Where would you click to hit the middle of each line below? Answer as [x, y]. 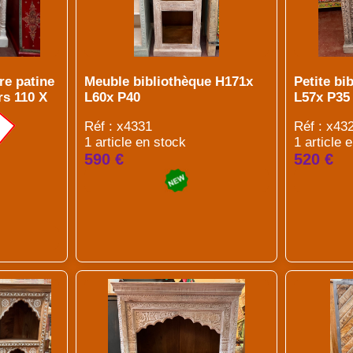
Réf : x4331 [118, 126]
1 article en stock [135, 142]
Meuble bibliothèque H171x [168, 82]
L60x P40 [112, 97]
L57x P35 [322, 97]
